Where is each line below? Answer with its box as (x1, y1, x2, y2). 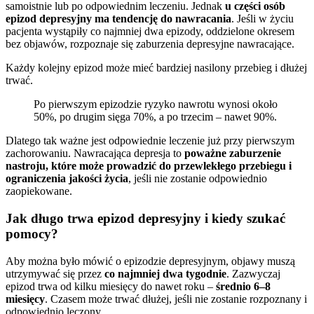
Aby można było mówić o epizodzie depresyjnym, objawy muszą (6, 254, 295, 267)
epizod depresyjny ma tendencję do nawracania (6, 13, 231, 25)
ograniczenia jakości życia (6, 172, 128, 185)
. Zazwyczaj (226, 267, 280, 280)
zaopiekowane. (6, 185, 72, 198)
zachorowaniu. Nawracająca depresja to (6, 147, 184, 160)
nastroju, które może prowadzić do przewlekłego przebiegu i (6, 160, 292, 172)
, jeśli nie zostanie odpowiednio (128, 172, 267, 185)
